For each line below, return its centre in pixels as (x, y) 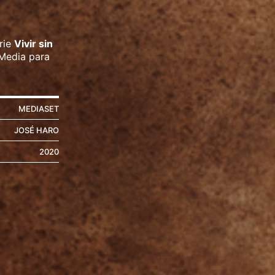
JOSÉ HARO (37, 130)
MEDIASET (39, 109)
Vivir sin (33, 44)
